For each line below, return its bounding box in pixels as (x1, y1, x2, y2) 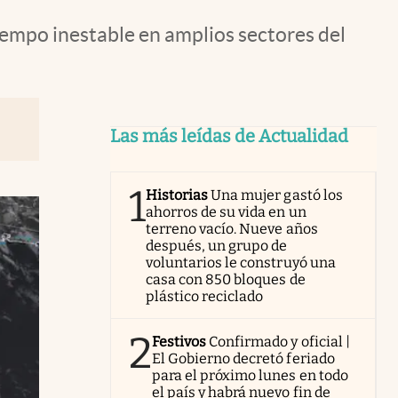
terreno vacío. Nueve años (146, 220, 318, 237)
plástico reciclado (146, 288, 264, 305)
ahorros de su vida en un (146, 203, 306, 220)
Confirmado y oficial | (209, 333, 350, 350)
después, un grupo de (146, 237, 288, 254)
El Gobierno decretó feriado (152, 350, 335, 367)
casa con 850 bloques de (146, 271, 306, 288)
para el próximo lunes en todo (152, 367, 348, 384)
